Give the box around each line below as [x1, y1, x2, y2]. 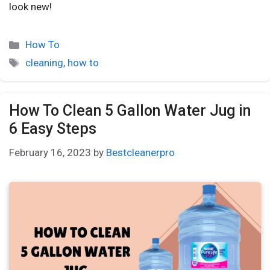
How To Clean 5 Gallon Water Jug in [9, 102, 251, 120]
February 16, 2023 [9, 146, 91, 159]
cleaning [25, 57, 64, 69]
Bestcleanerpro [106, 146, 175, 159]
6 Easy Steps [9, 120, 96, 138]
